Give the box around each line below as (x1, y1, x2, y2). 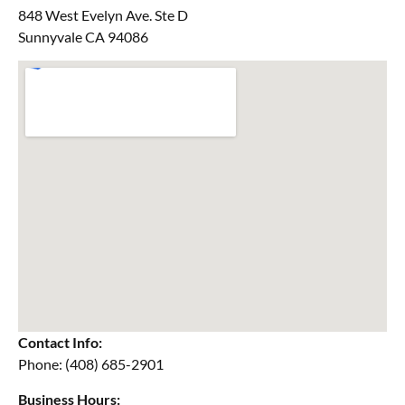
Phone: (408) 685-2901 (18, 355, 164, 373)
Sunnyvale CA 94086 (18, 27, 148, 45)
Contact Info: (18, 334, 102, 352)
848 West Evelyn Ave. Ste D (18, 5, 188, 24)
